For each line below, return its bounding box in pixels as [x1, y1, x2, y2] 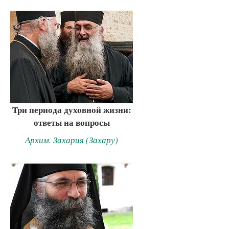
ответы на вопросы [33, 116, 110, 129]
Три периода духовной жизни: [12, 103, 131, 116]
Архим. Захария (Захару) [25, 133, 118, 146]
